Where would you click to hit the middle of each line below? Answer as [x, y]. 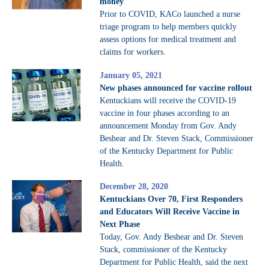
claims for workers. [132, 52]
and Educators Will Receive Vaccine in [169, 212]
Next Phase [119, 225]
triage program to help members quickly [168, 27]
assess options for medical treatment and [168, 40]
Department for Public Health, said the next [174, 262]
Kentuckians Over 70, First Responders [171, 199]
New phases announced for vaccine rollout [176, 88]
